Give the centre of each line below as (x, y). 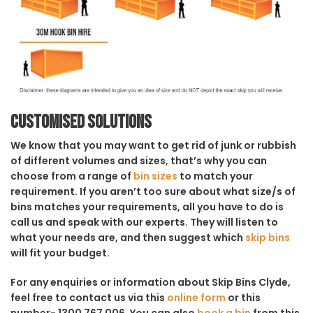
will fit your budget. (60, 253)
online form (196, 297)
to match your (215, 176)
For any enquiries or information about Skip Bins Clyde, (151, 282)
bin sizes (155, 176)
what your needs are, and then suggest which (128, 237)
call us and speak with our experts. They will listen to (144, 222)
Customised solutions (81, 122)
